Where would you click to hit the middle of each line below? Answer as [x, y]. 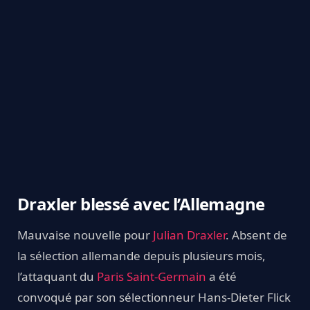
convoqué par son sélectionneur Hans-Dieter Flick [154, 297]
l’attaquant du [57, 276]
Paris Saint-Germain [152, 276]
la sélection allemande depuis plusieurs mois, [142, 255]
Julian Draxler [189, 235]
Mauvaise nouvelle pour [85, 235]
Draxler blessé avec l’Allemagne [141, 203]
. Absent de [256, 235]
